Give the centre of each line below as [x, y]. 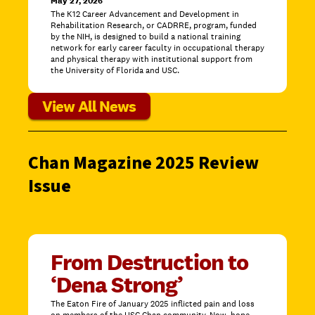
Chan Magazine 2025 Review [143, 163]
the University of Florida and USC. [115, 71]
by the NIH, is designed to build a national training [146, 37]
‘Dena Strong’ [117, 285]
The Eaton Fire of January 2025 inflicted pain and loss [153, 304]
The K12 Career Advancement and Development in [145, 14]
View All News [89, 107]
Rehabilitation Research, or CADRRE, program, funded [154, 26]
